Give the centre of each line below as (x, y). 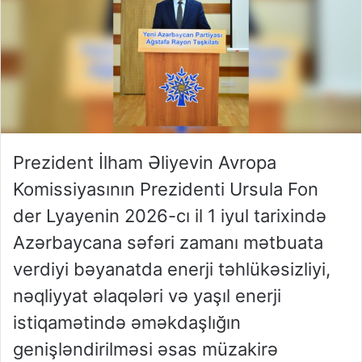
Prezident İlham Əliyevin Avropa (145, 163)
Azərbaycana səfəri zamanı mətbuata (168, 243)
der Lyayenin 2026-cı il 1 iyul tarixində (170, 216)
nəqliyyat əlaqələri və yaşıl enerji (147, 296)
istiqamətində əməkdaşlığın (127, 323)
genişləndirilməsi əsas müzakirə (145, 349)
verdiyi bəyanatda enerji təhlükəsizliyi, (172, 269)
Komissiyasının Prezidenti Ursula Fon (166, 189)
